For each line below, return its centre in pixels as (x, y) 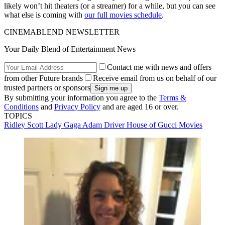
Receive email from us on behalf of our (155, 78)
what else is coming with (44, 15)
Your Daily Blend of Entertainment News (70, 49)
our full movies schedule (123, 15)
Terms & (173, 98)
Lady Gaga (64, 125)
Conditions (21, 107)
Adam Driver (104, 125)
